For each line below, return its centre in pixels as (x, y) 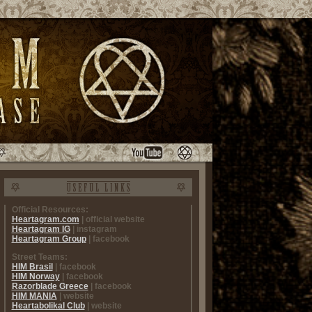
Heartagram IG (41, 229)
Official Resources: (50, 210)
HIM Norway (36, 276)
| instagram (94, 229)
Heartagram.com (45, 219)
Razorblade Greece (50, 286)
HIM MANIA (34, 296)
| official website (113, 219)
